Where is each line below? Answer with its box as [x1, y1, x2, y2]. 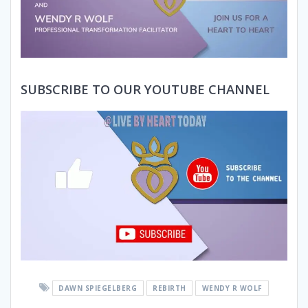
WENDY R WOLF [201, 283, 263, 294]
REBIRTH [153, 283, 186, 294]
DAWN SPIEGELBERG [58, 283, 137, 294]
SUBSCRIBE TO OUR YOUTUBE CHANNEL [21, 80, 269, 98]
